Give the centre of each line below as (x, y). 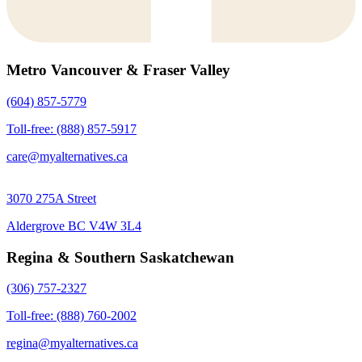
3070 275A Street (51, 198)
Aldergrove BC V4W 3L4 (74, 225)
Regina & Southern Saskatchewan (120, 257)
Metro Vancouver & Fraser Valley (118, 70)
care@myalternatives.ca (67, 156)
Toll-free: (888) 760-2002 (72, 316)
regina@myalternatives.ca (72, 343)
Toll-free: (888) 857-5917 (72, 128)
